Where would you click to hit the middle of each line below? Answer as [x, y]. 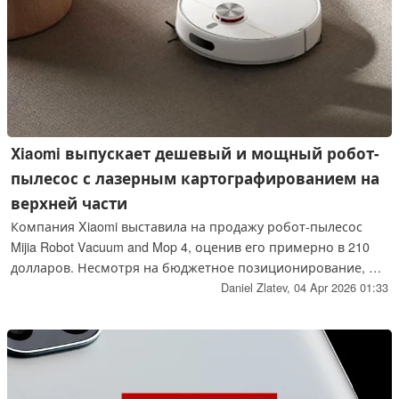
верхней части [69, 204]
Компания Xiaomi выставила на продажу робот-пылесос [187, 227]
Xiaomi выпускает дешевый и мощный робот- [195, 154]
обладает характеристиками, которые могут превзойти [187, 288]
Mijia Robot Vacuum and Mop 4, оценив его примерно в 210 [191, 247]
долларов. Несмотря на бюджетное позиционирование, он [198, 268]
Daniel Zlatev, [257, 288]
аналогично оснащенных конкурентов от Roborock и [177, 309]
